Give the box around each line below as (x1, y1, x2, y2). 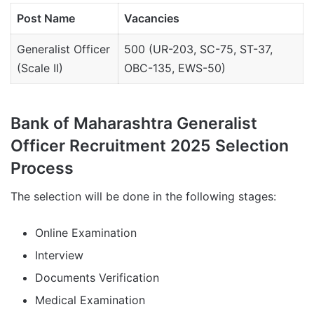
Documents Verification (35, 271, 159, 285)
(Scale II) (17, 60, 63, 75)
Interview (35, 248, 87, 263)
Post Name (17, 11, 75, 25)
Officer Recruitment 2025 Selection (11, 135, 289, 156)
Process (11, 158, 74, 178)
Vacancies (124, 11, 179, 25)
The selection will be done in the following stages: (11, 189, 276, 204)
